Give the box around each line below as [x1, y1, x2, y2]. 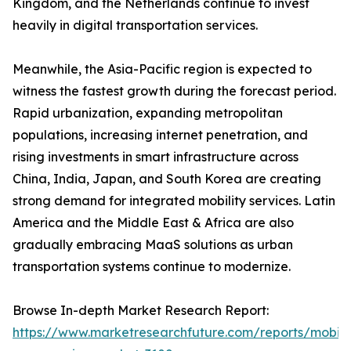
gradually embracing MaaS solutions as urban [13, 237, 293, 253]
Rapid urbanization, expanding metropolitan [13, 105, 283, 121]
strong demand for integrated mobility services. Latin [13, 193, 335, 209]
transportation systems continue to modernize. [13, 259, 291, 275]
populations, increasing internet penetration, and [13, 127, 308, 143]
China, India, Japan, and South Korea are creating [13, 171, 321, 187]
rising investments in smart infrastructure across [13, 149, 299, 165]
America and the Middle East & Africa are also [13, 215, 294, 231]
